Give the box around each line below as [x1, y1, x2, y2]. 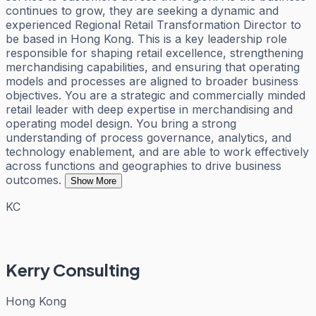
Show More [71, 175, 116, 186]
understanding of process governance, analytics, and [6, 130, 291, 145]
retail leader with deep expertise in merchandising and [6, 102, 293, 116]
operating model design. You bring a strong [6, 116, 236, 130]
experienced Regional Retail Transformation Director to [6, 17, 301, 32]
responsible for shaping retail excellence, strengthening [6, 45, 303, 60]
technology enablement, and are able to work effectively [6, 144, 309, 159]
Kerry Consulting [6, 258, 140, 280]
